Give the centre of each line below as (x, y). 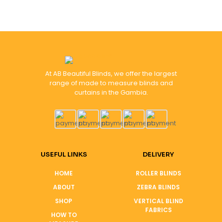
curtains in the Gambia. (111, 92)
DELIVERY (158, 154)
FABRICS (158, 210)
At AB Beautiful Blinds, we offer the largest (111, 74)
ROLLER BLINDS (158, 173)
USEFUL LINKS (64, 154)
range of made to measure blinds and (111, 83)
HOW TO (64, 215)
